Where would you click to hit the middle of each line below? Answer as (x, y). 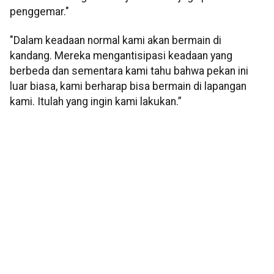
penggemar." (39, 11)
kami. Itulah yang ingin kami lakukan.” (96, 102)
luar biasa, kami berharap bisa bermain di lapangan (128, 87)
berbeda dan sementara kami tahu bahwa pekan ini (129, 71)
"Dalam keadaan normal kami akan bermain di (116, 41)
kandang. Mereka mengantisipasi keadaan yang (121, 56)
